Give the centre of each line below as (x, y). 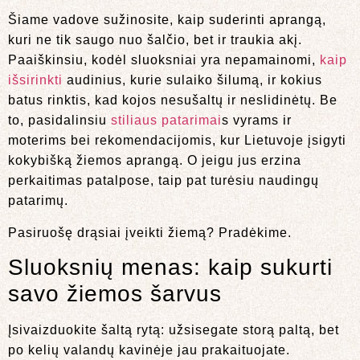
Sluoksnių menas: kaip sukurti (170, 268)
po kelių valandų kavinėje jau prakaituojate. (149, 350)
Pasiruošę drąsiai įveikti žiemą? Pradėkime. (150, 232)
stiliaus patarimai (166, 121)
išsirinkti (35, 80)
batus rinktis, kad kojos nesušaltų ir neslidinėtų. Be (173, 100)
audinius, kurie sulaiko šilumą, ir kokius (192, 80)
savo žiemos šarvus (115, 294)
